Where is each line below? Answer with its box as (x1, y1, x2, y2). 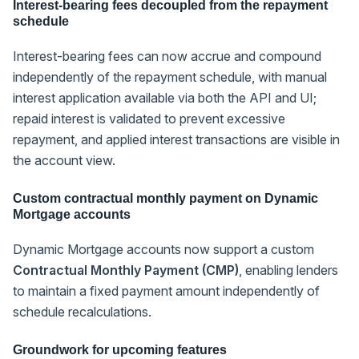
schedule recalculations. (13, 303, 151, 320)
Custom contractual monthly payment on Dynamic (13, 191, 318, 205)
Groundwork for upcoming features (13, 342, 227, 357)
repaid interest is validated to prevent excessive (13, 110, 285, 127)
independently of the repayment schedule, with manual (13, 68, 327, 85)
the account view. (13, 151, 115, 168)
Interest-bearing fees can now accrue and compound (13, 47, 321, 64)
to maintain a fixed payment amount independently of (13, 282, 320, 299)
